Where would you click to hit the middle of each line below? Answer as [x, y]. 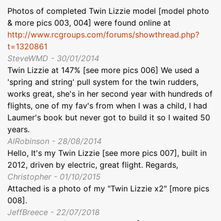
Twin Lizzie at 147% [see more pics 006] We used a [103, 70]
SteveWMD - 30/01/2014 [53, 58]
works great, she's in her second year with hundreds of [110, 93]
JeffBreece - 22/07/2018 [54, 212]
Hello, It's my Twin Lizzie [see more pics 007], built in [107, 153]
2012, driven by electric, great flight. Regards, [93, 165]
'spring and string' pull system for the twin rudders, [103, 82]
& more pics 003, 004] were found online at [89, 22]
